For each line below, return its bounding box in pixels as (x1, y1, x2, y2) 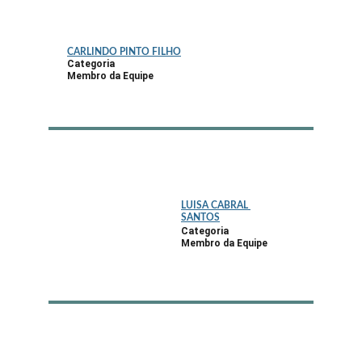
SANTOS (181, 213, 220, 222)
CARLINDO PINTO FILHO (67, 47, 181, 57)
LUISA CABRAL (181, 200, 250, 210)
